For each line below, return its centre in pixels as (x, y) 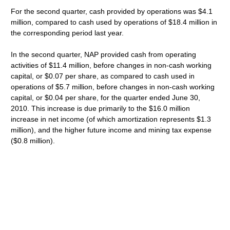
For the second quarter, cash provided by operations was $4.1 (112, 11)
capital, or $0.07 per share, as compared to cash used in (103, 76)
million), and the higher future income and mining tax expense (111, 130)
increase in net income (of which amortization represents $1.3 (111, 119)
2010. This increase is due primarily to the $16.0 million (101, 108)
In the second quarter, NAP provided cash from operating (104, 54)
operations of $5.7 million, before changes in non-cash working (113, 87)
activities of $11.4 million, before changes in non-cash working (111, 65)
